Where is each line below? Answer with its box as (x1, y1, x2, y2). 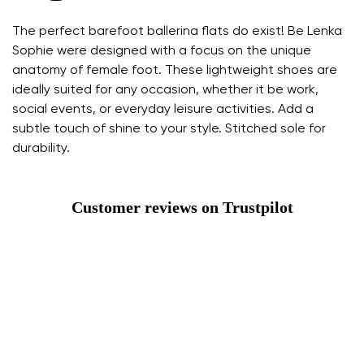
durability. (12, 142, 70, 156)
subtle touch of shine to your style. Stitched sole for (12, 123, 326, 136)
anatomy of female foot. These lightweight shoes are (12, 64, 337, 78)
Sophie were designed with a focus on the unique (12, 45, 311, 58)
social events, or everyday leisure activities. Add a (12, 103, 314, 117)
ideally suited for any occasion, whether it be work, (12, 84, 318, 97)
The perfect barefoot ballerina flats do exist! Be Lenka (12, 25, 342, 39)
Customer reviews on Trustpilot (71, 198, 293, 217)
